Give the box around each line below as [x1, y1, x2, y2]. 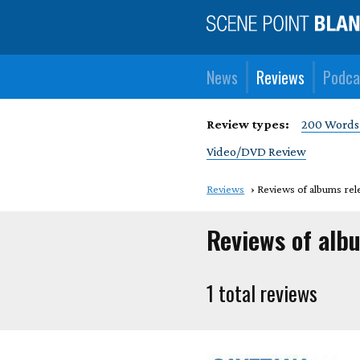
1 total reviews [207, 277, 318, 308]
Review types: [207, 117, 290, 131]
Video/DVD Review [207, 145, 307, 158]
